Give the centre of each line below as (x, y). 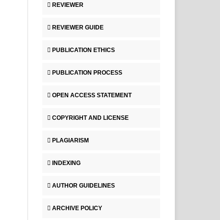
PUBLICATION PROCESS (87, 73)
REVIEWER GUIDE (78, 28)
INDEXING (66, 163)
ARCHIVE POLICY (77, 208)
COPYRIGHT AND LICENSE (90, 118)
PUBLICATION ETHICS (83, 50)
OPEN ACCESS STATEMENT (92, 96)
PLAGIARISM (70, 141)
